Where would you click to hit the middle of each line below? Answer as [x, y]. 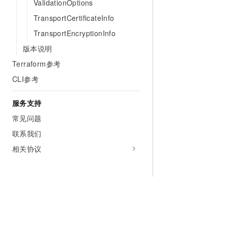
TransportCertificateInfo [74, 18]
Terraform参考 [37, 64]
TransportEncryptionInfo [75, 33]
